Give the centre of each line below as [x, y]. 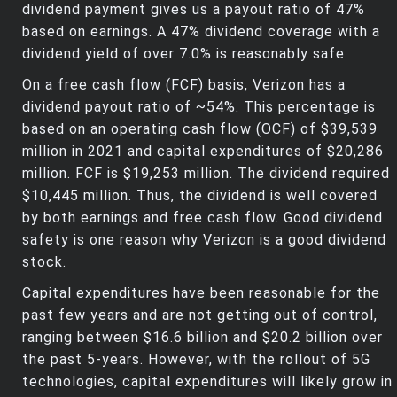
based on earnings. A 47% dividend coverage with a [201, 32]
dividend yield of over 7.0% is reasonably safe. [185, 54]
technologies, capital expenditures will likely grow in [207, 382]
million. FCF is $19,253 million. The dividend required [206, 174]
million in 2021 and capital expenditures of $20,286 [203, 152]
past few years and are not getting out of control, [200, 315]
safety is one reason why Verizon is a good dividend [204, 240]
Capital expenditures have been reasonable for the [201, 293]
